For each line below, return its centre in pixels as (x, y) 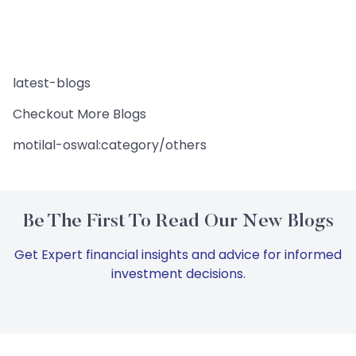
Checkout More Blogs (79, 114)
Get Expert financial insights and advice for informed (178, 255)
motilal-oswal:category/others (110, 145)
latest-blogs (52, 83)
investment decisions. (178, 274)
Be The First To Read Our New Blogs (178, 222)
